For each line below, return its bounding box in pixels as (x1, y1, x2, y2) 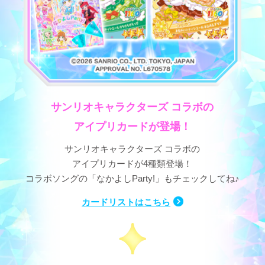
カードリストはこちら (82, 197, 171, 208)
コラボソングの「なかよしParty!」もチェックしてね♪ (25, 173, 240, 184)
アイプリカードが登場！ (73, 120, 191, 133)
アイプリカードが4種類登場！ (72, 159, 193, 169)
